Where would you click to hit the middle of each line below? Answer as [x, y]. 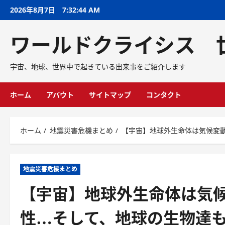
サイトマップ [110, 95]
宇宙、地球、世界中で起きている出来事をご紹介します [98, 67]
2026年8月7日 [34, 10]
